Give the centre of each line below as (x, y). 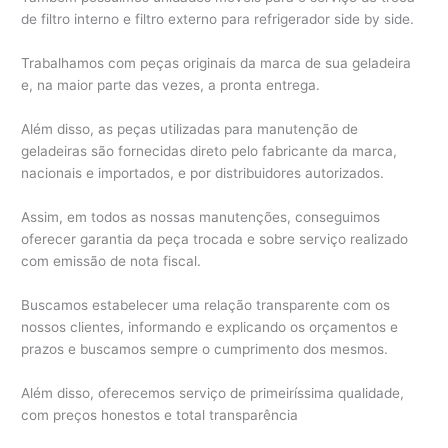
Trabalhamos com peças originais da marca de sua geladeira (216, 63)
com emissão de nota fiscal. (111, 261)
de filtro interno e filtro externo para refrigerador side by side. (218, 19)
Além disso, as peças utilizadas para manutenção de (190, 129)
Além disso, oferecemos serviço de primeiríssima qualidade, (213, 392)
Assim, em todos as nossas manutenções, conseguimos (201, 217)
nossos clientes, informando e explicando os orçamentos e (210, 326)
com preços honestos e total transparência (160, 414)
